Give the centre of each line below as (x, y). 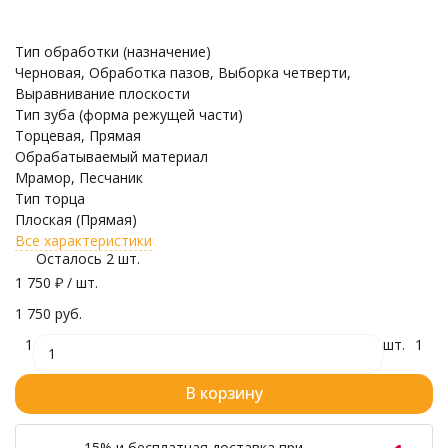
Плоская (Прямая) (76, 219)
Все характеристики (83, 240)
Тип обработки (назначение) (113, 51)
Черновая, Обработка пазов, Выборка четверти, (183, 72)
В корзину (224, 393)
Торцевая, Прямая (78, 135)
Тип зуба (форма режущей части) (129, 114)
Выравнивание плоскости (102, 93)
